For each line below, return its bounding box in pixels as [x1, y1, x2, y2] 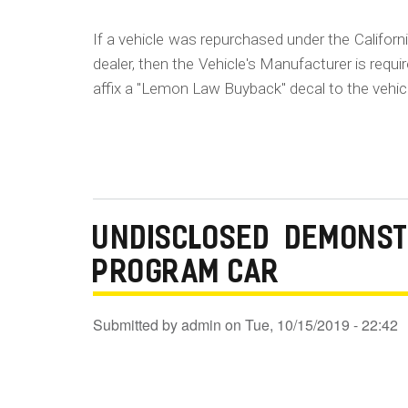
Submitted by [93, 313, 181, 335]
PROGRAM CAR [93, 258, 281, 291]
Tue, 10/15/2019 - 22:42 [245, 313, 398, 335]
